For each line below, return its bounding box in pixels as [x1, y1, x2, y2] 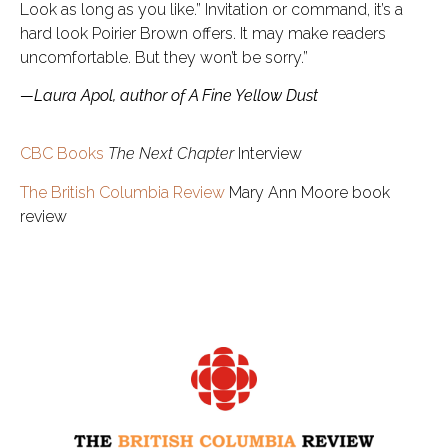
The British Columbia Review [20, 182, 225, 202]
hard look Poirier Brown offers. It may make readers [20, 23, 386, 43]
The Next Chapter [108, 144, 234, 164]
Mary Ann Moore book [225, 182, 390, 202]
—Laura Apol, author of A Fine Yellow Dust [20, 86, 322, 106]
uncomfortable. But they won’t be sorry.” [20, 47, 308, 67]
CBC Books [20, 144, 104, 164]
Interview [234, 144, 302, 164]
